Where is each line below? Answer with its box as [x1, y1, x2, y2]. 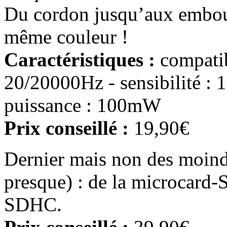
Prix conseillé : [4, 117, 129, 139]
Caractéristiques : [4, 48, 155, 70]
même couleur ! [4, 25, 128, 48]
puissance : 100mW [4, 94, 161, 116]
